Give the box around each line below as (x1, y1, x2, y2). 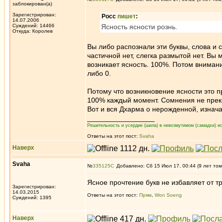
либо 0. (87, 69, 111, 77)
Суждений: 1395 (12, 195, 52, 200)
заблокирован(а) (12, 1, 52, 6)
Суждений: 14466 (12, 23, 55, 28)
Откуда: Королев (12, 28, 53, 34)
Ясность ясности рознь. (101, 23, 177, 31)
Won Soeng (155, 192, 182, 198)
